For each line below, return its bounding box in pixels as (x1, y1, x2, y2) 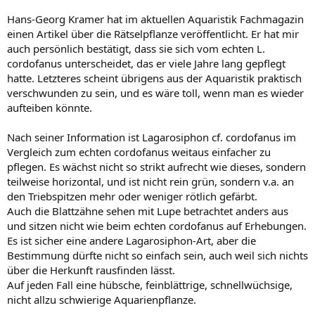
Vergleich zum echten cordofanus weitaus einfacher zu (7, 144, 271, 159)
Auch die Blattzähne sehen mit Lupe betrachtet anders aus (7, 203, 288, 218)
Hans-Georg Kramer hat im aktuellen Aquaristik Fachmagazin (7, 11, 304, 26)
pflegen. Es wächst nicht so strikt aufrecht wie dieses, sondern (7, 159, 306, 174)
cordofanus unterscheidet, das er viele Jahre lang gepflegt (7, 56, 285, 70)
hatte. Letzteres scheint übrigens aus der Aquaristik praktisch (7, 70, 302, 85)
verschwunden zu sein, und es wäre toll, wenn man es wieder (7, 85, 304, 100)
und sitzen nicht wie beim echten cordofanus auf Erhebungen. (7, 218, 307, 233)
